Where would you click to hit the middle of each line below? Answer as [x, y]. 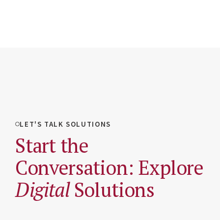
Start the [52, 145]
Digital [42, 189]
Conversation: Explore [110, 167]
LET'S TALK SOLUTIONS [65, 124]
